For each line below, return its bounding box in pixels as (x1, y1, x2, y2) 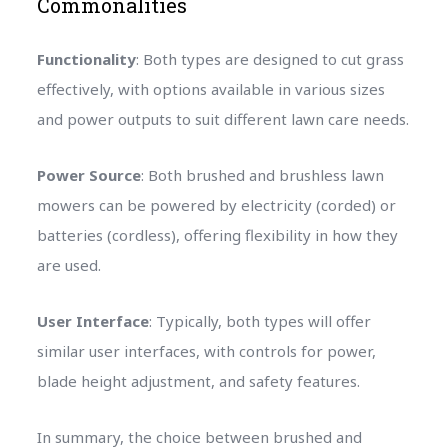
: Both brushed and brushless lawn (140, 164, 384, 185)
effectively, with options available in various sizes (36, 78, 385, 99)
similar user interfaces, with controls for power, (36, 340, 376, 361)
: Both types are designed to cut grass (135, 48, 404, 69)
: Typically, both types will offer (148, 310, 371, 331)
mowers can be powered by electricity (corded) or (36, 194, 396, 215)
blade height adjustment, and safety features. (36, 370, 360, 391)
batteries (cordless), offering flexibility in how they (36, 224, 398, 245)
